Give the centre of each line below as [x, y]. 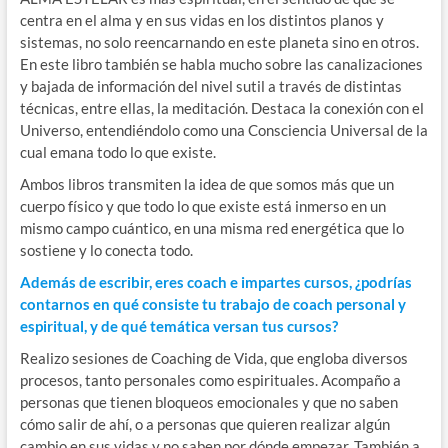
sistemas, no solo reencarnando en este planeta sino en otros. [219, 42]
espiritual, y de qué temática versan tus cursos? [178, 326]
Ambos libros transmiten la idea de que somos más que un [206, 184]
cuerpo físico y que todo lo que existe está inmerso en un [202, 206]
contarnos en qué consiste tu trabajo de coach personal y [212, 304]
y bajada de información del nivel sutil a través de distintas [210, 86]
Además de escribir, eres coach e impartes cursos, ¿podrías [215, 282]
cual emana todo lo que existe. [117, 152]
